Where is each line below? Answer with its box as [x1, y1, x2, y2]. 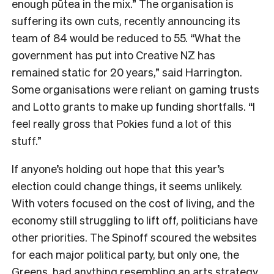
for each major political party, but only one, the [12, 246, 239, 261]
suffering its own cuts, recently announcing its [12, 13, 240, 28]
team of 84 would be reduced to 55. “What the [12, 30, 240, 45]
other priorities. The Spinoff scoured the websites [12, 229, 257, 244]
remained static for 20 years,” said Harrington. [12, 64, 242, 79]
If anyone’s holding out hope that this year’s [12, 161, 224, 176]
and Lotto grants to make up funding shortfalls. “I [12, 98, 255, 113]
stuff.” [12, 133, 42, 147]
